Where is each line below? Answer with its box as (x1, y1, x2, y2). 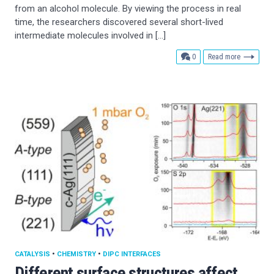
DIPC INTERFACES (103, 250, 161, 258)
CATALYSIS (15, 250, 50, 258)
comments (195, 51, 226, 61)
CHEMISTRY (57, 250, 96, 258)
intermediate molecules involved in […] (15, 29, 166, 41)
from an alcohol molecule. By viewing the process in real (15, 2, 241, 14)
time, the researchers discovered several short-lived (15, 16, 223, 28)
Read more (208, 52, 240, 61)
